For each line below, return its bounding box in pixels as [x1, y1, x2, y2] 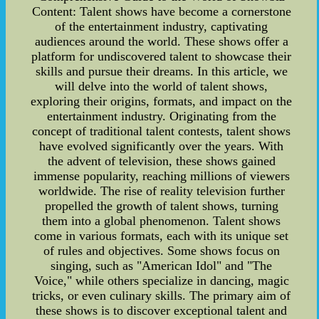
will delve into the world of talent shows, [55, 78, 268, 93]
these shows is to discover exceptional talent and [36, 303, 288, 318]
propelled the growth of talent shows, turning [44, 198, 278, 213]
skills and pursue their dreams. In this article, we [35, 63, 288, 78]
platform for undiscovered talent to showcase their [31, 48, 292, 63]
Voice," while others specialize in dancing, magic [33, 273, 289, 288]
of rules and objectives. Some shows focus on [43, 243, 280, 258]
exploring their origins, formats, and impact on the [31, 93, 293, 108]
